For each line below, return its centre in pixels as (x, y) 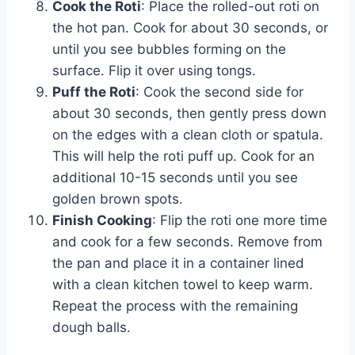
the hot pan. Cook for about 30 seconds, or (190, 28)
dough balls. (92, 328)
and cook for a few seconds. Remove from (187, 242)
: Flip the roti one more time (240, 221)
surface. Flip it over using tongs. (154, 71)
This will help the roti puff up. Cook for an (183, 157)
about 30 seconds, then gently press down (189, 114)
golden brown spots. (118, 199)
